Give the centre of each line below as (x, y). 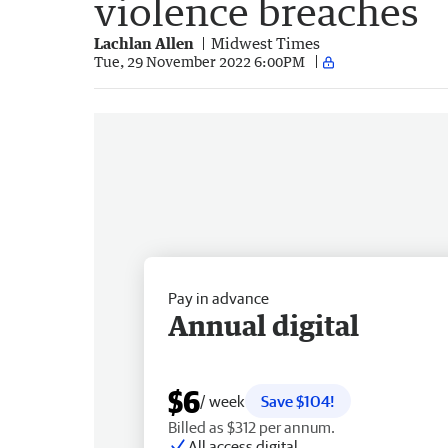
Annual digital (263, 324)
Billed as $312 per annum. (251, 426)
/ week (222, 400)
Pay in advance (218, 297)
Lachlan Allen (144, 42)
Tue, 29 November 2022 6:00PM (199, 62)
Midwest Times (265, 42)
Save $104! (298, 400)
